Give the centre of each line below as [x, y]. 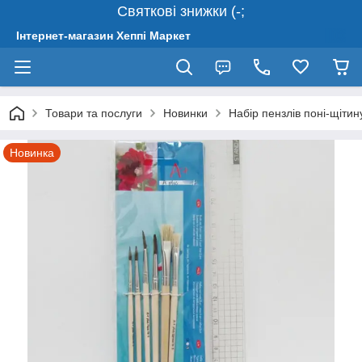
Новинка [32, 153]
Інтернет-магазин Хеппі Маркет [103, 36]
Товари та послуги [94, 113]
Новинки [185, 113]
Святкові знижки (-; [181, 11]
